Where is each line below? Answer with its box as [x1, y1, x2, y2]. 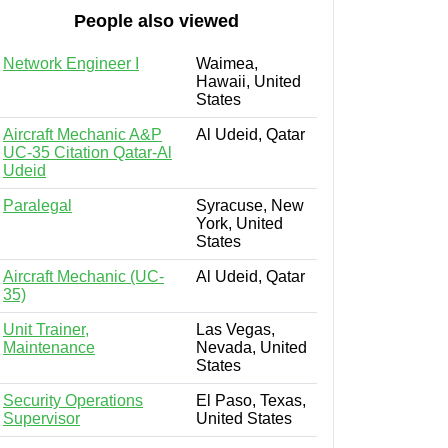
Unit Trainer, [3, 320, 89, 338]
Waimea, [196, 54, 258, 72]
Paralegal [3, 196, 72, 214]
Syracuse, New [196, 196, 304, 214]
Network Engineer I [3, 54, 139, 72]
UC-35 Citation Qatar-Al [3, 143, 172, 161]
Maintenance [3, 338, 95, 356]
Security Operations [3, 391, 143, 409]
